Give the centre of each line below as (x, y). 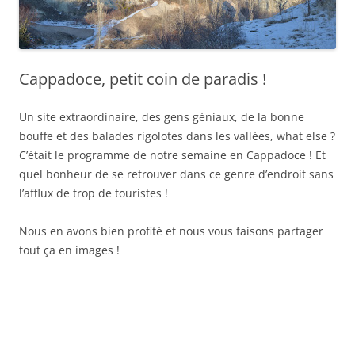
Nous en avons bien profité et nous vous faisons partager (171, 231)
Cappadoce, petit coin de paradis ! (143, 78)
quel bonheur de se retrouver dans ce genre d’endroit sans (176, 174)
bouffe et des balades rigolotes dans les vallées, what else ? (177, 136)
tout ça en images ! (69, 250)
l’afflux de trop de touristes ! (94, 193)
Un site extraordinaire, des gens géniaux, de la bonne (162, 116)
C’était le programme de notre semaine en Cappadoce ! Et (172, 155)
